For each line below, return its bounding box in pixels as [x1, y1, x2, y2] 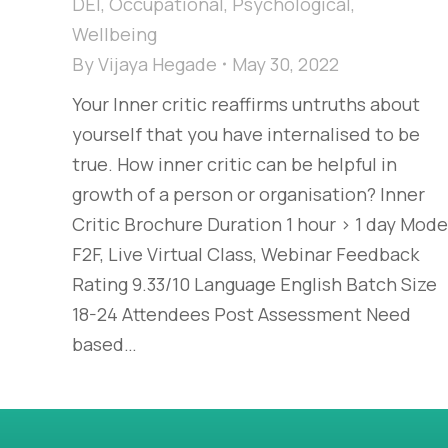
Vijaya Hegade [98, 52, 217, 77]
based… [72, 332, 137, 357]
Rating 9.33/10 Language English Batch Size [72, 272, 437, 297]
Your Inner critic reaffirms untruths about [72, 92, 420, 117]
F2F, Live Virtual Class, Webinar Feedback [72, 242, 419, 267]
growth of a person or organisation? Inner [72, 182, 425, 207]
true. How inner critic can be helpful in [72, 152, 397, 177]
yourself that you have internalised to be [72, 122, 420, 147]
